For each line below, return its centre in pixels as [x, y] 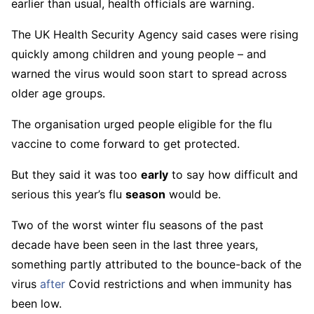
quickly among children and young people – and [139, 54]
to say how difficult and [233, 175]
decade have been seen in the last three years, [135, 245]
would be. [193, 194]
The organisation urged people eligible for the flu [142, 124]
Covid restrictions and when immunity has [178, 284]
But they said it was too [76, 175]
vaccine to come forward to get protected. [125, 144]
